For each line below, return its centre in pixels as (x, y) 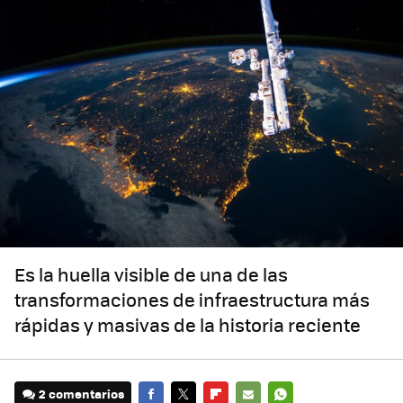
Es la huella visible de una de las (151, 274)
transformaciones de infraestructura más (192, 300)
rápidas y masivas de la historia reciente (188, 325)
